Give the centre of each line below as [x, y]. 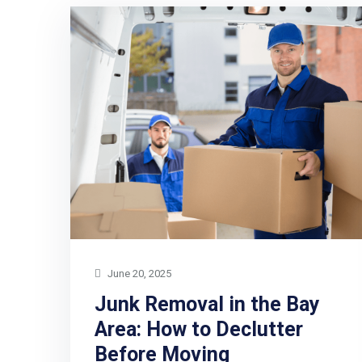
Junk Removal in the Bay [207, 305]
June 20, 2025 [138, 274]
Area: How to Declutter [199, 330]
